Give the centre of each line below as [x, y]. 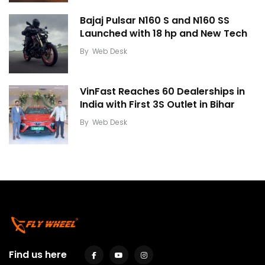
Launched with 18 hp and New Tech [164, 33]
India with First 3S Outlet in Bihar [157, 104]
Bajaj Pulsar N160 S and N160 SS [155, 20]
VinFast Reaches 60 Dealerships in [162, 91]
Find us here [38, 255]
